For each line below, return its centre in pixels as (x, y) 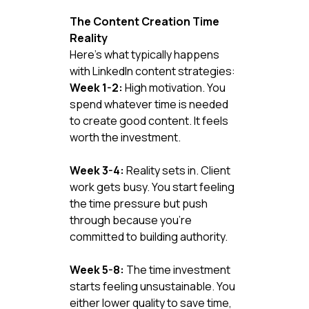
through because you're (131, 220)
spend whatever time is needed (150, 104)
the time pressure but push (139, 203)
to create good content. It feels (150, 120)
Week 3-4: (97, 170)
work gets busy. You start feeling (153, 187)
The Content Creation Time (145, 21)
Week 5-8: (97, 269)
